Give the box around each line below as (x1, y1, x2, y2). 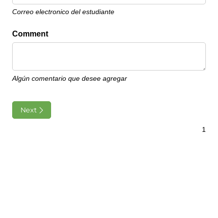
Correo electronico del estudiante (12, 8, 114, 16)
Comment (12, 30, 48, 38)
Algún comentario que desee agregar (12, 74, 127, 82)
